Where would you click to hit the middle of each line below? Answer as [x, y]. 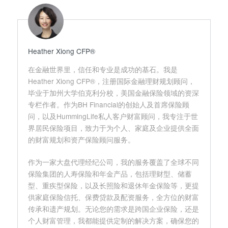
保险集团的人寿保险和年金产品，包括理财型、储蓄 [110, 173]
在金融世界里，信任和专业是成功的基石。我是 [103, 69]
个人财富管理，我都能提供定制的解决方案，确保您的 [113, 220]
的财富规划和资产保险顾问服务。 [81, 140]
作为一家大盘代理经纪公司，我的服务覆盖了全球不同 [113, 162]
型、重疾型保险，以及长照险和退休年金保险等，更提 [113, 185]
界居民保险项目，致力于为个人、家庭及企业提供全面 [113, 128]
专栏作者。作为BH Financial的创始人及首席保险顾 [109, 105]
